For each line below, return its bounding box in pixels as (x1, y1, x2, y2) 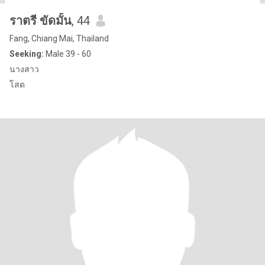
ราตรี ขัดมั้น (9, 14, 72, 28)
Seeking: (9, 49, 44, 59)
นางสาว (9, 64, 39, 74)
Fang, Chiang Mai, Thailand (9, 34, 109, 43)
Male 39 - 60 (44, 49, 91, 59)
